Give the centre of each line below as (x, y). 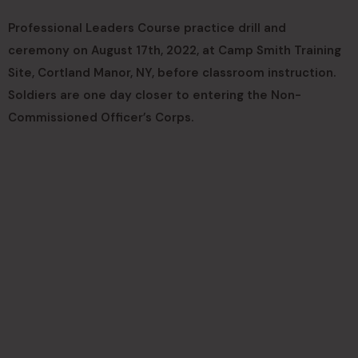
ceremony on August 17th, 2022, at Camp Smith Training (175, 50)
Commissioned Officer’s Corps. (101, 117)
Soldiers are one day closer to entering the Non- (155, 95)
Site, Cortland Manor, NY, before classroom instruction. (172, 73)
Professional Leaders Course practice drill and (147, 28)
